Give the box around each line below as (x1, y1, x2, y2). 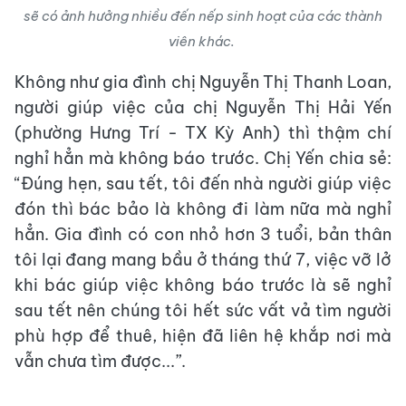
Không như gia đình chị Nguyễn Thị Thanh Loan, (14, 72, 391, 92)
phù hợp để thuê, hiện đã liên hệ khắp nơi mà (14, 325, 391, 346)
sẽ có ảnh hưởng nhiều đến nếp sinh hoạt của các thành (24, 7, 382, 24)
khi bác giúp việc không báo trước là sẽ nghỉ (14, 275, 391, 295)
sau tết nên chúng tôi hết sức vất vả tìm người (14, 300, 391, 321)
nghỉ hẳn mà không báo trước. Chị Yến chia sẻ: (14, 148, 391, 169)
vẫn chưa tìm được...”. (14, 351, 186, 372)
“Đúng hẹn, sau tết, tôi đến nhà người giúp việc (14, 173, 391, 194)
